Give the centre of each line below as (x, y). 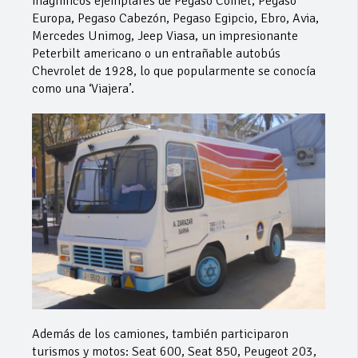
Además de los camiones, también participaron (160, 334)
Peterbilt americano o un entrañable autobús (156, 54)
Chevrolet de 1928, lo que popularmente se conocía (174, 72)
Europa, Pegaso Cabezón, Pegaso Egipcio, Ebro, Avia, (175, 19)
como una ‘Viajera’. (83, 89)
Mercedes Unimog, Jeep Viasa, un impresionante (165, 36)
